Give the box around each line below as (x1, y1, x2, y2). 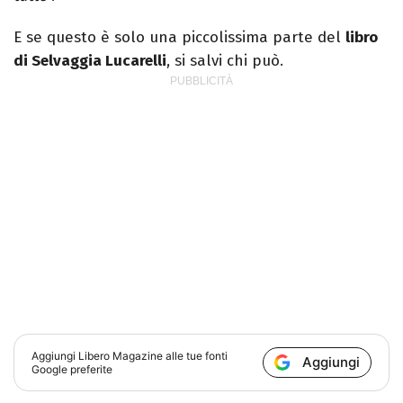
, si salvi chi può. (166, 51, 283, 71)
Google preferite (31, 363, 113, 377)
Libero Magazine (78, 349, 164, 363)
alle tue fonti (163, 349, 228, 363)
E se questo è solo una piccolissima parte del (13, 28, 345, 48)
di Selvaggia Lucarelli (13, 51, 166, 71)
